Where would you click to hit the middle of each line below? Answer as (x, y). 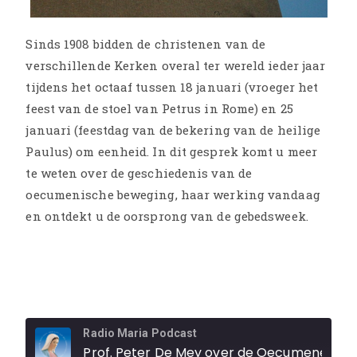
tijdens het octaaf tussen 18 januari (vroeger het (172, 87)
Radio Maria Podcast (140, 333)
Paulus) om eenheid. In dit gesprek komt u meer (172, 151)
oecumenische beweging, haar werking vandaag (173, 194)
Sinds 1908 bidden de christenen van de (146, 44)
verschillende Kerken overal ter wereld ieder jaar (176, 65)
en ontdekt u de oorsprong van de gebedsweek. (167, 216)
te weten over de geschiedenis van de (139, 173)
